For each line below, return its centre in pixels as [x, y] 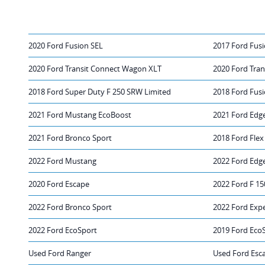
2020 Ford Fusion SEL [66, 45]
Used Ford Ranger [60, 253]
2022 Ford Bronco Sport [70, 207]
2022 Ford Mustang [62, 161]
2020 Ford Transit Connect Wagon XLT [95, 68]
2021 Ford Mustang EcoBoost [80, 114]
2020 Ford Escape [59, 184]
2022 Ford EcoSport [63, 230]
